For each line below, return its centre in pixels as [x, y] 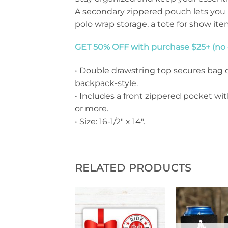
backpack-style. [106, 83]
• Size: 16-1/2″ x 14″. [110, 122]
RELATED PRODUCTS [133, 168]
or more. [92, 109]
